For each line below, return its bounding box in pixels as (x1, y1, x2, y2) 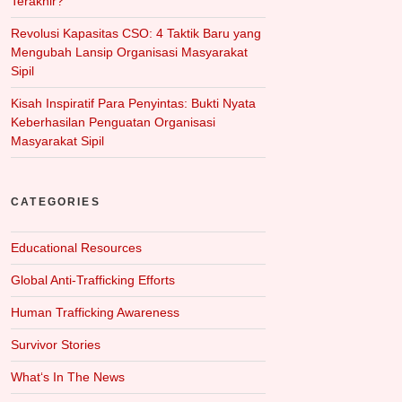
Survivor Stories (11, 337, 100, 353)
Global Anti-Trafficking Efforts (11, 273, 175, 288)
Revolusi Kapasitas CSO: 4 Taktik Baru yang (11, 26, 261, 41)
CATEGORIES (11, 196, 100, 209)
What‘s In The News (11, 370, 125, 385)
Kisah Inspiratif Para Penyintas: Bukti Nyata (11, 96, 256, 111)
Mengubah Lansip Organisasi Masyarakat (11, 45, 248, 60)
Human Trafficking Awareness (11, 305, 179, 320)
